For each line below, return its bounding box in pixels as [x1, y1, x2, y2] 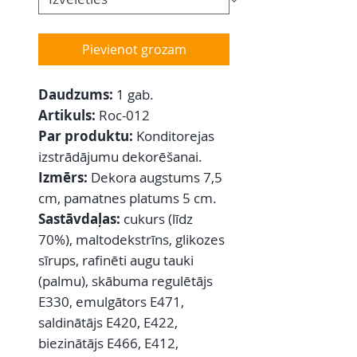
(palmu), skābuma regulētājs [38, 272, 213, 291]
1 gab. [116, 85, 154, 104]
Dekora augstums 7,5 [91, 168, 222, 187]
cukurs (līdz [120, 210, 193, 229]
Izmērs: [38, 168, 91, 187]
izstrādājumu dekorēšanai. [38, 147, 202, 167]
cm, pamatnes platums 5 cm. [38, 189, 217, 208]
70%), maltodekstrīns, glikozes [38, 230, 225, 249]
